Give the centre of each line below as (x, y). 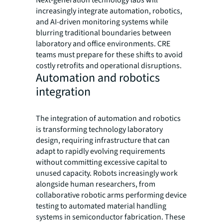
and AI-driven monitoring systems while (102, 22)
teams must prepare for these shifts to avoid (109, 55)
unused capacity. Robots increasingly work (107, 173)
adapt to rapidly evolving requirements (101, 152)
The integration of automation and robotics (108, 119)
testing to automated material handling (101, 206)
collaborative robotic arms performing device (111, 195)
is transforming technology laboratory (99, 130)
